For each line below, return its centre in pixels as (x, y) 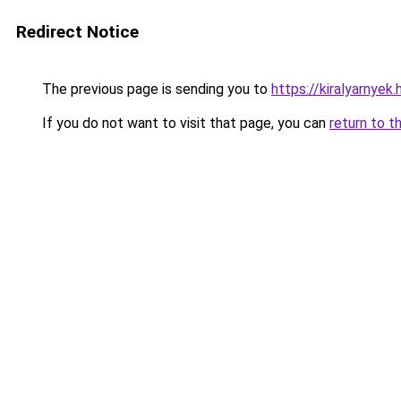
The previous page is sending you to (155, 89)
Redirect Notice (77, 32)
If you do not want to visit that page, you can (184, 123)
